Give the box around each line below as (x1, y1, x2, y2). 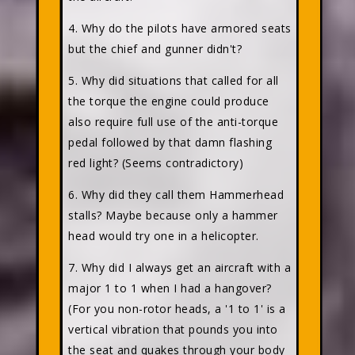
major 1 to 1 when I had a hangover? (68, 281, 272, 296)
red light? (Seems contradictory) (68, 155, 243, 170)
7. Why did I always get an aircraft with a (68, 260, 291, 275)
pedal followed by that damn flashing (68, 135, 272, 150)
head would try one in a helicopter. (68, 228, 259, 243)
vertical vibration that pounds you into (68, 322, 278, 337)
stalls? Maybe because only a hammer (68, 208, 278, 223)
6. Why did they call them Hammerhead (68, 187, 284, 202)
